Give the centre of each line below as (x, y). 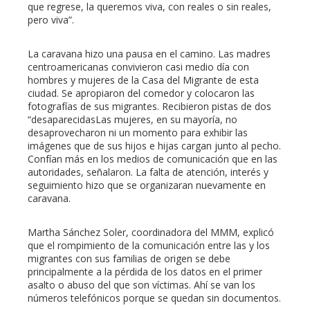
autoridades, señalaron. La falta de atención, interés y (148, 172)
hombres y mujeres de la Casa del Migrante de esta (143, 80)
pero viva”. (51, 20)
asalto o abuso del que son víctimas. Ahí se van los (142, 285)
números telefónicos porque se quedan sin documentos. (154, 298)
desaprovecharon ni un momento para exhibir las (138, 133)
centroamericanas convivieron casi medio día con (138, 67)
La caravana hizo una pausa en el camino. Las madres (149, 54)
